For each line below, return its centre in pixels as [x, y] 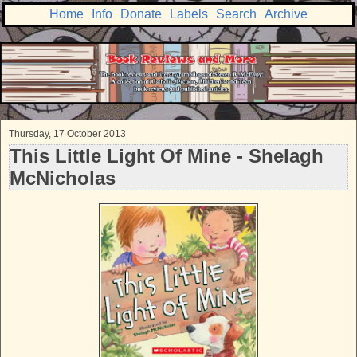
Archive [286, 14]
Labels [189, 14]
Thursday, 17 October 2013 [67, 134]
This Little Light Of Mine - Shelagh [167, 156]
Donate [141, 14]
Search [236, 14]
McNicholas [63, 178]
